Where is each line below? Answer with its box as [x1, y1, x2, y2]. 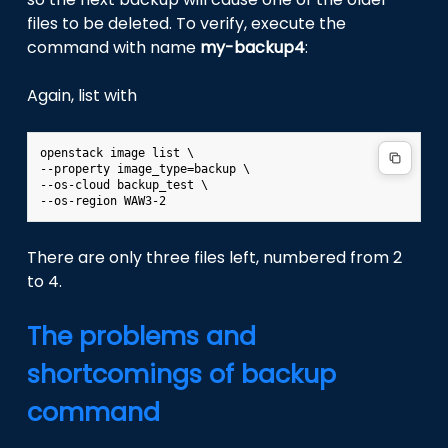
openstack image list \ [40, 146, 195, 161]
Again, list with [27, 84, 138, 108]
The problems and [27, 319, 257, 355]
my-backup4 [200, 36, 306, 60]
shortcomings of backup [27, 357, 337, 393]
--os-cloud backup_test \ [40, 178, 209, 193]
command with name [27, 36, 201, 60]
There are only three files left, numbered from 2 [27, 246, 403, 270]
